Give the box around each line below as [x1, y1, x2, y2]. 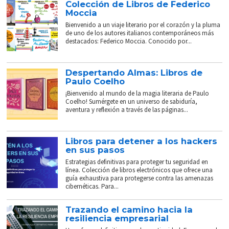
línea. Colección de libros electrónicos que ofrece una [65, 166, 213, 175]
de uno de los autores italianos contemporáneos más [65, 29, 214, 38]
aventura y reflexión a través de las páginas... [65, 105, 189, 114]
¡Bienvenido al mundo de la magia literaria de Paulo [65, 89, 210, 98]
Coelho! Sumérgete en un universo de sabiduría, [65, 97, 198, 106]
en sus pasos [65, 145, 125, 155]
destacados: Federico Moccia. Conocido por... [65, 37, 192, 46]
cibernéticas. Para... [65, 182, 119, 191]
